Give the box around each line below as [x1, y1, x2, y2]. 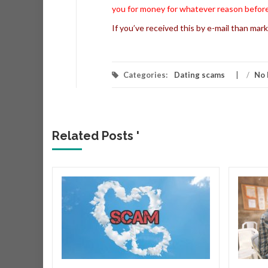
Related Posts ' [52, 129, 139, 143]
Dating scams [174, 70, 225, 80]
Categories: [121, 70, 169, 80]
